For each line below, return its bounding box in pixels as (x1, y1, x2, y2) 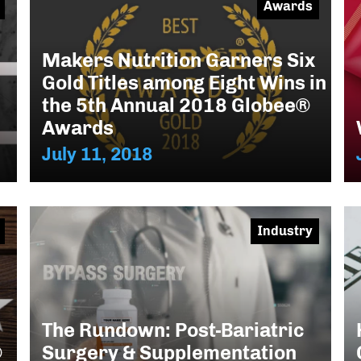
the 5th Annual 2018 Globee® (42, 93, 311, 117)
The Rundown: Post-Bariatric (42, 317, 305, 342)
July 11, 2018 (42, 143, 153, 165)
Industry (256, 222, 313, 239)
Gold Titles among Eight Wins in (42, 70, 327, 94)
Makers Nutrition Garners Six (42, 48, 316, 72)
